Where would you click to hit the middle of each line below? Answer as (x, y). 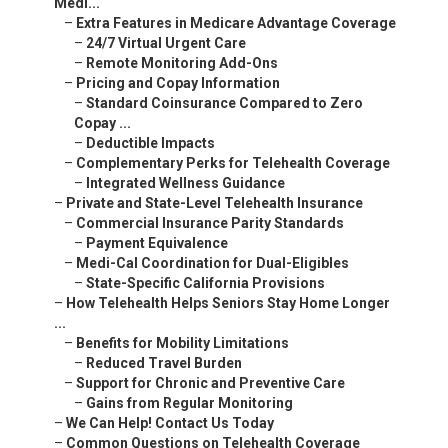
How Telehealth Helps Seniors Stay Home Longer (228, 303)
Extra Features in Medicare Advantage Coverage (236, 23)
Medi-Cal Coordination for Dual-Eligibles (212, 263)
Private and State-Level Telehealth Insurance (214, 203)
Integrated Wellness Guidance (185, 183)
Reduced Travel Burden (164, 363)
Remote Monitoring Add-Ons (182, 63)
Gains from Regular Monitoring (189, 403)
